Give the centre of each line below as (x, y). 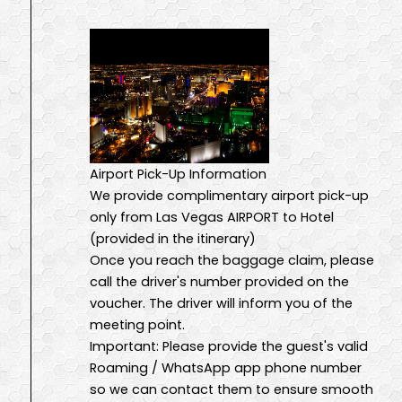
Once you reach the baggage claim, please (232, 260)
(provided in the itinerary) (173, 238)
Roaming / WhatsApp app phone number (226, 367)
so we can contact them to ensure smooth (232, 389)
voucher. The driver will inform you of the (221, 303)
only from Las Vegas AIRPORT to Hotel (212, 217)
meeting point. (137, 324)
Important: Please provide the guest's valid (229, 346)
